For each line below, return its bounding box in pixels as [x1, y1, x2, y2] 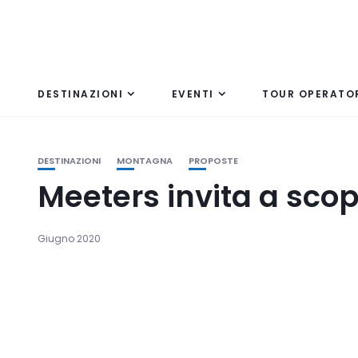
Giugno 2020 [38, 232, 101, 245]
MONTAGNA [117, 154, 173, 167]
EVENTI [171, 87, 214, 101]
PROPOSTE [189, 154, 238, 167]
